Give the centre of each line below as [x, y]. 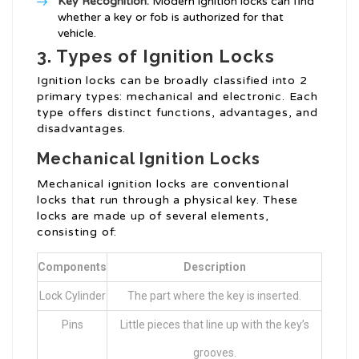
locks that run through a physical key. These [168, 200]
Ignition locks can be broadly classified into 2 [172, 81]
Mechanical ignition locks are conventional [163, 184]
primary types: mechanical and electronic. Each [177, 97]
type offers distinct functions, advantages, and [177, 113]
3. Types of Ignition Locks [156, 56]
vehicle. [77, 34]
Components [72, 267]
